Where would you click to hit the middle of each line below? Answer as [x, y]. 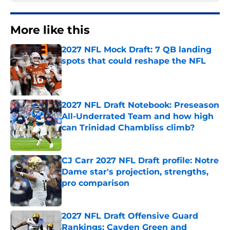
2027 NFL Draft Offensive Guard [130, 216]
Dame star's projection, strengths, [135, 172]
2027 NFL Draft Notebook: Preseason [140, 105]
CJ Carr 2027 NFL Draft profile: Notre [140, 161]
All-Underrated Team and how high [138, 117]
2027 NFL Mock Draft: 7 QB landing [137, 50]
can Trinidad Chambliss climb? [128, 128]
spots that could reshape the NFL [134, 61]
